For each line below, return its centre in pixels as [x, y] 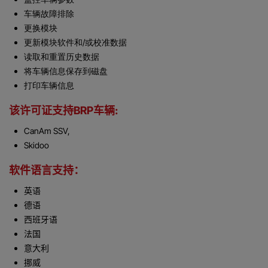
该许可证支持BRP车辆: [63, 111]
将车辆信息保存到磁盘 [66, 71]
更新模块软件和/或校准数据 [75, 42]
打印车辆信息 [49, 86]
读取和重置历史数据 [62, 57]
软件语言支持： [47, 170]
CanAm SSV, [47, 131]
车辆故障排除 [49, 14]
